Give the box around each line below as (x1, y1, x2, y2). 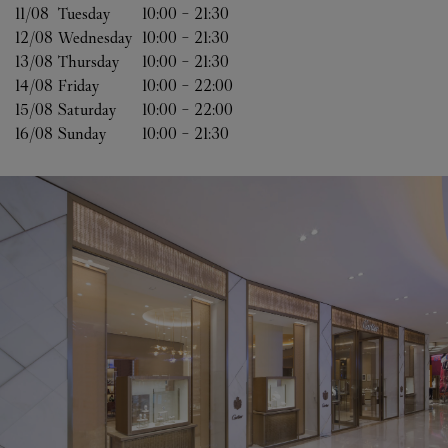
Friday (58, 76, 99, 95)
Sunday (58, 124, 106, 143)
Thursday (58, 52, 119, 71)
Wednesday (58, 28, 132, 47)
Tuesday (58, 4, 110, 23)
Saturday (58, 100, 116, 119)
